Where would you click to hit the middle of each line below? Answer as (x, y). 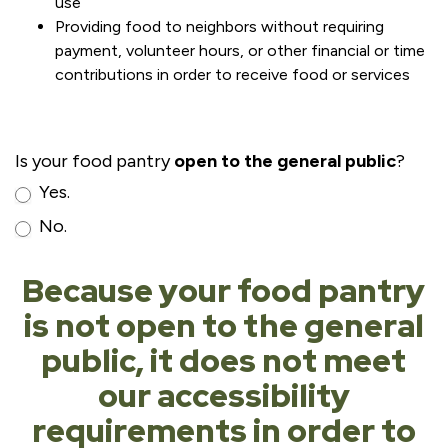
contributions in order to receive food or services (232, 74)
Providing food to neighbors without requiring (219, 26)
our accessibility (223, 395)
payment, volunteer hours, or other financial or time (240, 50)
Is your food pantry (94, 161)
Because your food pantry (224, 290)
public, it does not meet (224, 360)
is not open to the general (223, 325)
